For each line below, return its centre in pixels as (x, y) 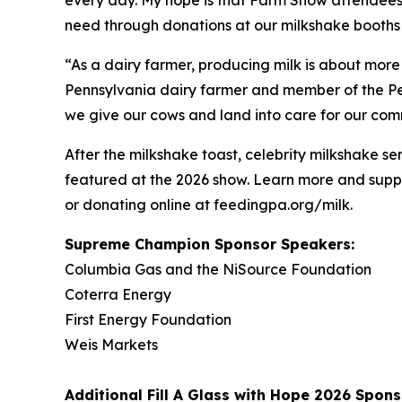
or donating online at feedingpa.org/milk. (209, 204)
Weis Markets (111, 344)
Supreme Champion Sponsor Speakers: (210, 244)
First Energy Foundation (148, 319)
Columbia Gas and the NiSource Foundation (218, 269)
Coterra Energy (118, 294)
